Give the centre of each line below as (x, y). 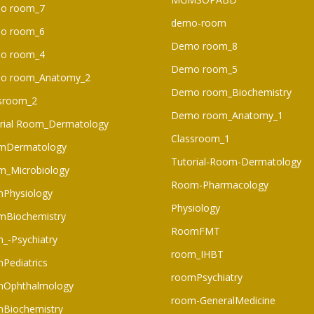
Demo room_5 (204, 69)
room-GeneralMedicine (223, 300)
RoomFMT (196, 231)
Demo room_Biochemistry (231, 92)
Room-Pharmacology (220, 184)
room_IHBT (197, 254)
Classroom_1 (200, 138)
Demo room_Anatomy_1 (227, 115)
